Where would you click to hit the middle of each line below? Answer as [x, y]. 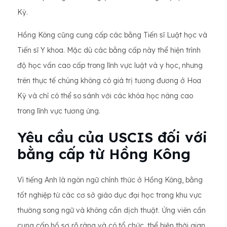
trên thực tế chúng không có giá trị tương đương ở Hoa [109, 81]
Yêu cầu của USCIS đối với [112, 137]
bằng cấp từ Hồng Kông [104, 154]
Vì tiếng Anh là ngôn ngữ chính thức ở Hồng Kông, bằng [110, 180]
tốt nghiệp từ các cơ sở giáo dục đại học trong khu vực [109, 195]
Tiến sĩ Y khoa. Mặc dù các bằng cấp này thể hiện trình [109, 50]
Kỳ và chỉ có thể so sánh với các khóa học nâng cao [105, 96]
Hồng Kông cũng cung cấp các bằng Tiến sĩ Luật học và [112, 35]
